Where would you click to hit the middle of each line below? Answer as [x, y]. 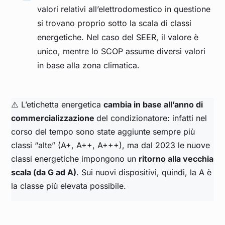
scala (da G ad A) [44, 173]
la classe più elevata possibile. [69, 186]
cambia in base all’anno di [153, 105]
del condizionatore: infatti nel [152, 118]
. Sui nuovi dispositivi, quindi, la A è [144, 173]
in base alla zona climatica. [89, 66]
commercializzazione [54, 118]
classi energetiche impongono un [75, 159]
